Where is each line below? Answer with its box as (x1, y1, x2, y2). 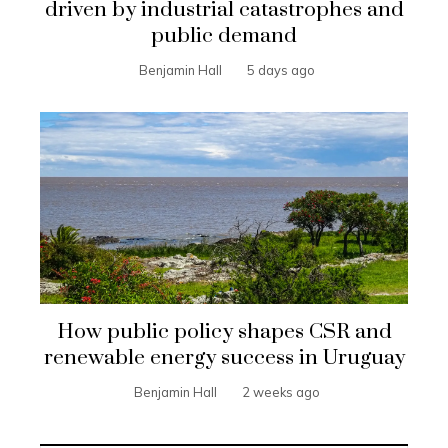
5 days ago (246, 61, 315, 78)
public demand (151, 22, 297, 49)
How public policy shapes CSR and (56, 318, 392, 345)
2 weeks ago (241, 383, 320, 400)
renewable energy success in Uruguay (43, 344, 405, 371)
